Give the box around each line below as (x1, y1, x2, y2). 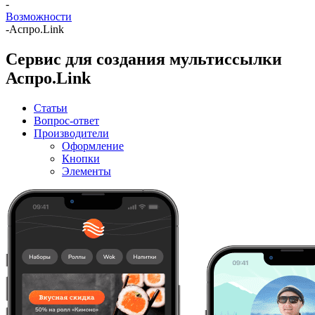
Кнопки (62, 152, 100, 165)
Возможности (6, 11, 72, 22)
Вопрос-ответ (34, 114, 99, 127)
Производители (34, 127, 109, 139)
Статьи (34, 101, 67, 114)
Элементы (62, 165, 111, 177)
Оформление (62, 139, 124, 152)
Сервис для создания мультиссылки (6, 49, 282, 68)
